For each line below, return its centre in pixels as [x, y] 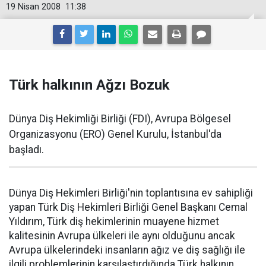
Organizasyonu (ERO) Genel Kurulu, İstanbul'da [115, 134]
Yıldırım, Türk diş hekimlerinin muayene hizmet [114, 221]
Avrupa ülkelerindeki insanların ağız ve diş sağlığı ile [127, 250]
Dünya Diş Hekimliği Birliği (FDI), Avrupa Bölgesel [120, 119]
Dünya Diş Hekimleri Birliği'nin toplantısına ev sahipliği [131, 193]
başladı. [26, 150]
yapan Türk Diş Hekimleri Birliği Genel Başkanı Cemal [128, 207]
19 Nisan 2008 [33, 7]
